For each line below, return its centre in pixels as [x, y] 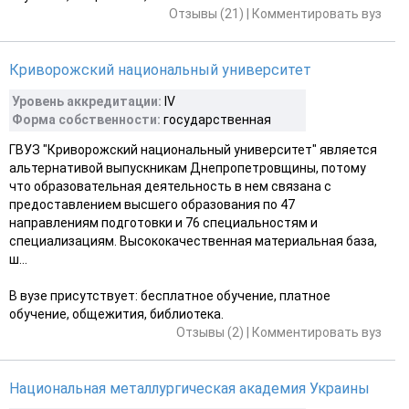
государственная [216, 119]
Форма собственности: [86, 119]
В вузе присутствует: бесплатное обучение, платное [170, 295]
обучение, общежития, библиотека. [116, 314]
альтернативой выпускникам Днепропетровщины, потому [188, 168]
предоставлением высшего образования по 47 [152, 204]
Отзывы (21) [206, 13]
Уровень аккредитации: [87, 101]
